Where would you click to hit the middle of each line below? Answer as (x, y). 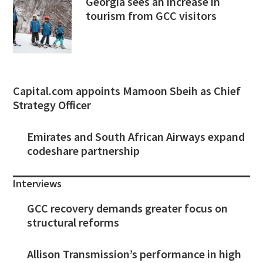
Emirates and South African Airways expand (136, 136)
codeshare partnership (84, 150)
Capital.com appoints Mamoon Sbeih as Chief (127, 90)
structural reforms (73, 222)
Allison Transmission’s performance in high (134, 254)
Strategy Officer (52, 104)
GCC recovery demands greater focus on (128, 208)
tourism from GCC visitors (151, 16)
